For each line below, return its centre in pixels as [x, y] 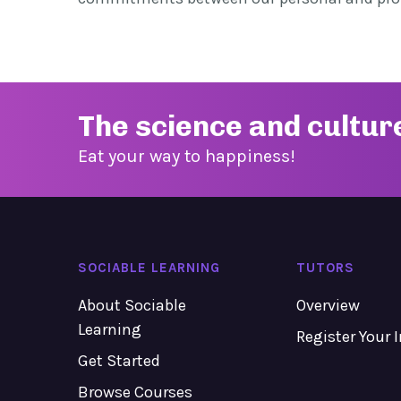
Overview [328, 306]
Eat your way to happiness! [187, 157]
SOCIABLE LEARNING [149, 268]
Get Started [119, 361]
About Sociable [132, 306]
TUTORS [325, 268]
